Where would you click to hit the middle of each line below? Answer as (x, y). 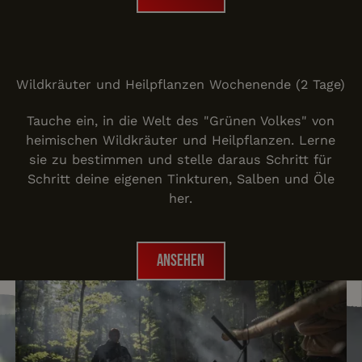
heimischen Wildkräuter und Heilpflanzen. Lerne (181, 140)
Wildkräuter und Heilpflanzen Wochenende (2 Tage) (181, 85)
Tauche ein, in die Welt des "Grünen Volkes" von (181, 120)
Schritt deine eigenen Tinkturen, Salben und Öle (181, 179)
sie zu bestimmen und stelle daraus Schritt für (181, 159)
